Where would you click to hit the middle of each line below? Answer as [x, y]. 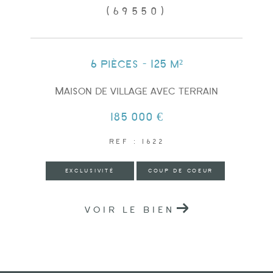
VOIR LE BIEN [130, 211]
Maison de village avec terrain [136, 92]
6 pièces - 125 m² [136, 65]
